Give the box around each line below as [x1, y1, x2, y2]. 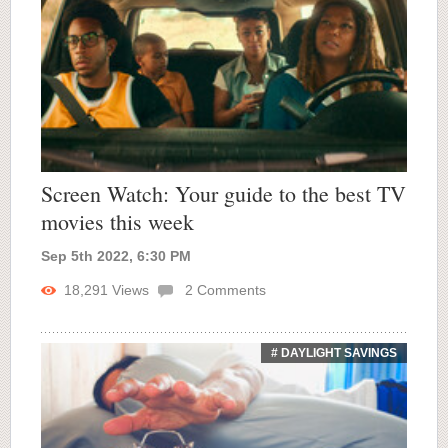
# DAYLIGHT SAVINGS [271, 346, 397, 361]
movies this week [41, 207, 194, 237]
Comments [193, 282, 266, 299]
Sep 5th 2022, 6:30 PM [41, 248, 191, 265]
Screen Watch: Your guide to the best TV [41, 179, 406, 209]
